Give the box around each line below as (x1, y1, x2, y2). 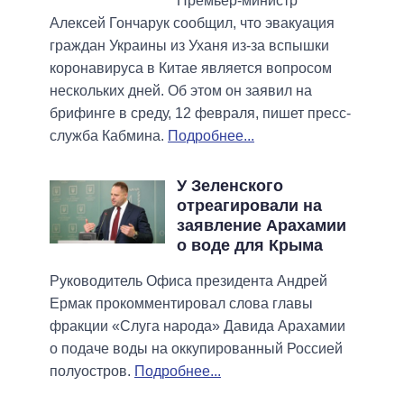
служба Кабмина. (50, 127, 168, 143)
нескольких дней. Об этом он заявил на (50, 82, 312, 98)
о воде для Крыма (176, 235, 323, 254)
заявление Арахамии (176, 216, 346, 234)
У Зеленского (176, 176, 283, 195)
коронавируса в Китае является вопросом (50, 60, 332, 76)
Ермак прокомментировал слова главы (50, 295, 313, 311)
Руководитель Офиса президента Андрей (50, 272, 327, 289)
